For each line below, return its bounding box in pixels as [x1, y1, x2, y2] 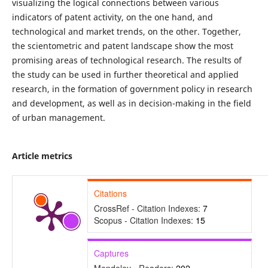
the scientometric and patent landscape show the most [11, 39, 233, 51]
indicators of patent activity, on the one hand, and [11, 11, 213, 23]
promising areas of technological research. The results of [11, 54, 242, 66]
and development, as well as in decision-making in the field [11, 97, 251, 109]
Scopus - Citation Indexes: [93, 214, 196, 227]
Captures [93, 247, 129, 260]
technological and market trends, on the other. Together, [11, 25, 241, 37]
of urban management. [11, 111, 105, 123]
